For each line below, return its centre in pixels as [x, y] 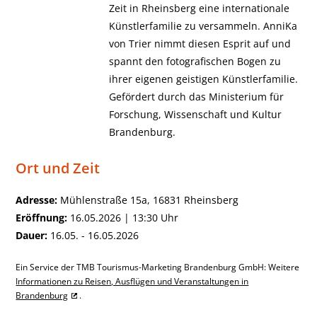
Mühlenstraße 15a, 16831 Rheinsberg [148, 200]
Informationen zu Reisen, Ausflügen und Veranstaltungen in [132, 282]
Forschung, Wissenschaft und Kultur [195, 114]
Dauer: [32, 235]
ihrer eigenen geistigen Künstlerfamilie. [203, 79]
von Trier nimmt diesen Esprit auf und [200, 44]
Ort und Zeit [58, 168]
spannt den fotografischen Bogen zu [195, 61]
